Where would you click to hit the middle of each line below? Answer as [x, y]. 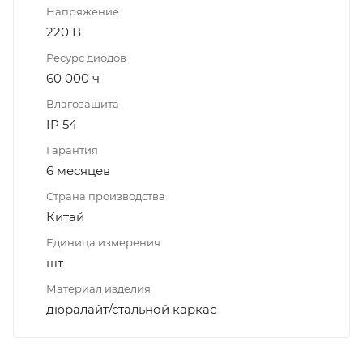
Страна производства [106, 196]
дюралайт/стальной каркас [131, 309]
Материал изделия [98, 288]
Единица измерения [103, 242]
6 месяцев [78, 170]
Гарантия [72, 149]
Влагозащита [83, 103]
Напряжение [83, 11]
